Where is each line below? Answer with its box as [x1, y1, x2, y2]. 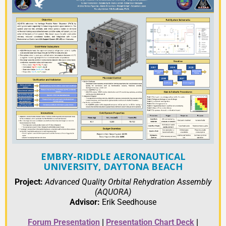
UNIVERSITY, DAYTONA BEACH [43, 160, 183, 173]
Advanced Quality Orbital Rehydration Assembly [45, 177, 211, 187]
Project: [15, 177, 45, 187]
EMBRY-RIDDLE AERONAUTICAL [40, 150, 186, 163]
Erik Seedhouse [100, 197, 156, 207]
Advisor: [70, 197, 100, 207]
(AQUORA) [95, 187, 131, 197]
